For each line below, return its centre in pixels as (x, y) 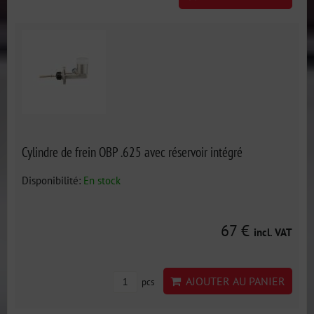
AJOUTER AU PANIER (233, 281)
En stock (102, 180)
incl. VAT (273, 232)
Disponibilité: (53, 180)
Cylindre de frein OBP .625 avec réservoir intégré (132, 152)
